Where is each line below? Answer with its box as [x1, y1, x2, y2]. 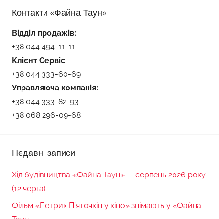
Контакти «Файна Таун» [12, 7, 106, 19]
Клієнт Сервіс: [12, 56, 67, 66]
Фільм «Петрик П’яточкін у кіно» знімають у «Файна [12, 200, 201, 210]
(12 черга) [12, 184, 45, 194]
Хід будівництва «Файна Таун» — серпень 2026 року [12, 170, 206, 180]
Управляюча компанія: [12, 83, 98, 93]
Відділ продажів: [12, 28, 76, 38]
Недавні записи [12, 147, 75, 159]
